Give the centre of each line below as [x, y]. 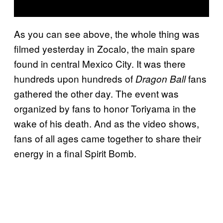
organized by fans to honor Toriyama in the [105, 108]
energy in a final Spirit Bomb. [75, 153]
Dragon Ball [161, 78]
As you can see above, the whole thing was [107, 33]
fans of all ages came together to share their [108, 138]
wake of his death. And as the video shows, [107, 123]
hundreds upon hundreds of [75, 78]
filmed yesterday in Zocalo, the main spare [105, 48]
